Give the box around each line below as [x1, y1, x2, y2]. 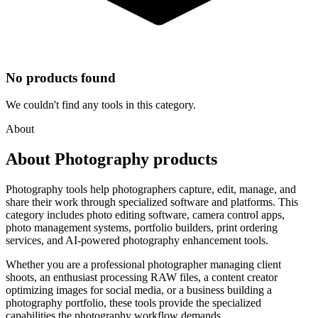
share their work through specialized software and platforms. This [6, 196, 298, 209]
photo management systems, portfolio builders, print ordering [6, 221, 278, 234]
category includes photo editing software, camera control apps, [6, 209, 285, 221]
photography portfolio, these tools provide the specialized [6, 297, 261, 309]
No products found [6, 70, 116, 85]
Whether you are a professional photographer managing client [6, 258, 281, 271]
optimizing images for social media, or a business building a [6, 284, 272, 297]
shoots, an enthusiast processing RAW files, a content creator [6, 271, 278, 284]
